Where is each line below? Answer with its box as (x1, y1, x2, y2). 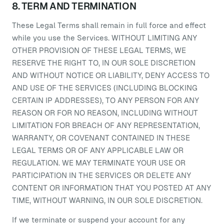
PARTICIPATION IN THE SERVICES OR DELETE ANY (12, 171, 191, 179)
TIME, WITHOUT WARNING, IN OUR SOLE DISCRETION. (12, 196, 202, 204)
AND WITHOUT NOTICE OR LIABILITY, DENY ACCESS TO (12, 71, 209, 79)
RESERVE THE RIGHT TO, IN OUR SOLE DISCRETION (12, 58, 195, 67)
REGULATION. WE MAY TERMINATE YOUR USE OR (12, 158, 185, 167)
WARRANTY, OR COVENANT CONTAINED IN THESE (12, 133, 190, 142)
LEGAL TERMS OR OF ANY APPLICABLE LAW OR (12, 146, 183, 154)
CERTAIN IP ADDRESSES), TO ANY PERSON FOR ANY (12, 96, 199, 104)
